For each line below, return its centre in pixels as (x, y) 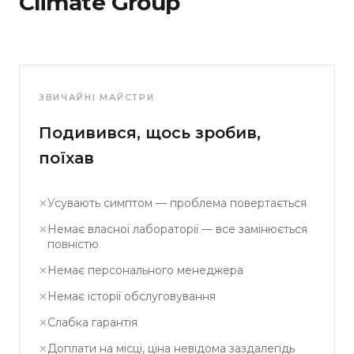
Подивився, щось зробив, (150, 133)
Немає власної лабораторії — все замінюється (177, 229)
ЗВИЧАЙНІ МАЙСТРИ (97, 97)
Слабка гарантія (92, 322)
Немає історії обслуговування (132, 296)
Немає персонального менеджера (145, 270)
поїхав (66, 158)
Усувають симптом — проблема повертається (177, 203)
